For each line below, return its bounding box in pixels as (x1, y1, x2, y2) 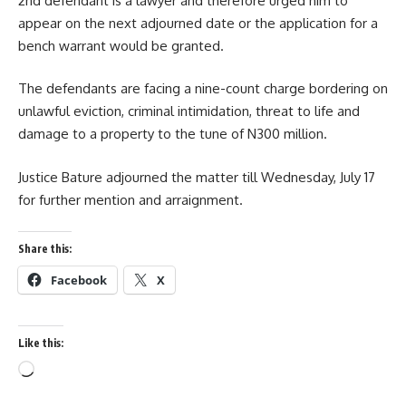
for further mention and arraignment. (18, 190, 243, 208)
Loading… (34, 362, 92, 380)
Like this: (18, 335, 63, 350)
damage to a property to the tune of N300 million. (18, 125, 327, 142)
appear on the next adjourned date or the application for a (18, 14, 378, 32)
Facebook (51, 272, 107, 288)
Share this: (18, 242, 72, 256)
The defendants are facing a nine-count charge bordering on (18, 80, 388, 97)
